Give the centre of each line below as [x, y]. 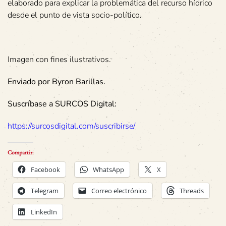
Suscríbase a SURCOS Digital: [62, 104]
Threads [192, 191]
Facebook [45, 169]
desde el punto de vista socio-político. [75, 15]
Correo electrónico [119, 191]
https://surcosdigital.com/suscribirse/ [71, 126]
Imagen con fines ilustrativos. [59, 60]
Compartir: [20, 152]
